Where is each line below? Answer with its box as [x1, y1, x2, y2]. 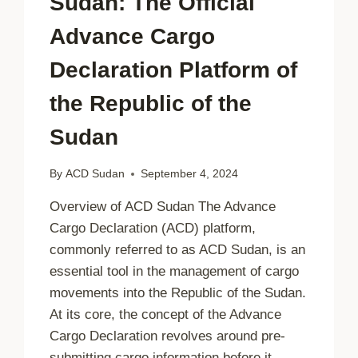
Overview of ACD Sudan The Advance [50, 199, 276, 215]
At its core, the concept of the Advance [50, 307, 282, 323]
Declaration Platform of [50, 58, 298, 83]
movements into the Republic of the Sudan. [50, 285, 307, 301]
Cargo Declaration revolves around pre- [50, 328, 286, 344]
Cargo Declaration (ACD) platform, [50, 221, 257, 237]
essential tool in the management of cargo [50, 264, 300, 280]
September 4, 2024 [140, 168, 238, 181]
